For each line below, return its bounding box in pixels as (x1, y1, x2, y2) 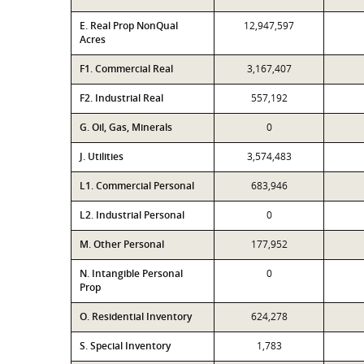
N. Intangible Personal (80, 266, 183, 280)
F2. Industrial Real (80, 91, 163, 105)
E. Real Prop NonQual (80, 19, 178, 32)
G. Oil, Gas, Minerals (80, 120, 172, 134)
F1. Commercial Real (80, 62, 173, 76)
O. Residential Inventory (80, 310, 192, 323)
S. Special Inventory (80, 339, 171, 353)
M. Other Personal (80, 237, 164, 251)
